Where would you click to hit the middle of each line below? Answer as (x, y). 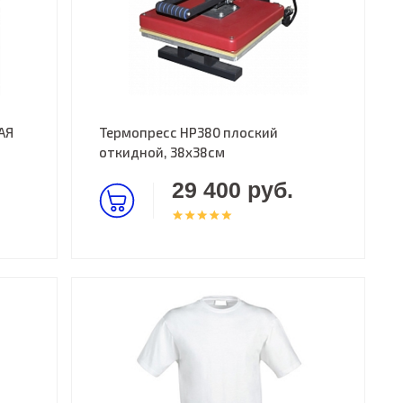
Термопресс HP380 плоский (189, 132)
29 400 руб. (233, 190)
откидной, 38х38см (162, 152)
